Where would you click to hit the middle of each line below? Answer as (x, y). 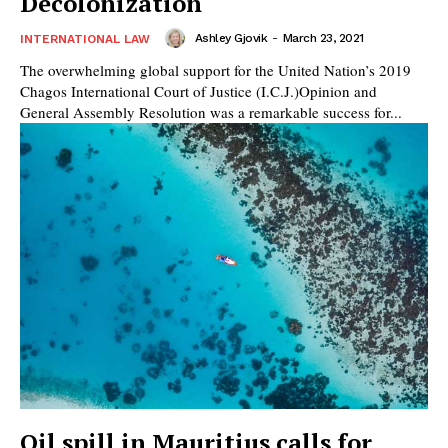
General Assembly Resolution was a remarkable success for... (211, 112)
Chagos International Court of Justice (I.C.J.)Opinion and (198, 91)
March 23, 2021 (323, 38)
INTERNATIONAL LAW (85, 39)
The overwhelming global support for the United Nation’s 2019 (215, 70)
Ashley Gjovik (230, 38)
